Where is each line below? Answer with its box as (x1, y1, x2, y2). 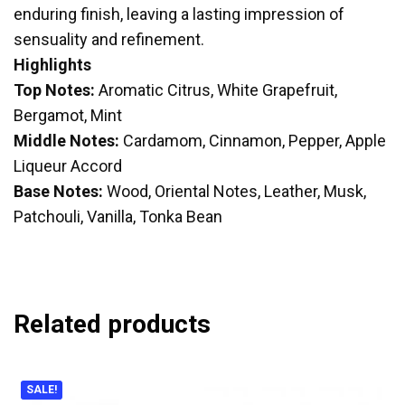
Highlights (14, 54, 91, 74)
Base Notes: (14, 181, 103, 201)
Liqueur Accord (14, 155, 122, 175)
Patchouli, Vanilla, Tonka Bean (14, 206, 222, 226)
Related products (14, 308, 211, 339)
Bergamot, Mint (14, 105, 122, 125)
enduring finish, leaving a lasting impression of (14, 4, 344, 24)
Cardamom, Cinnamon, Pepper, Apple (119, 130, 386, 150)
